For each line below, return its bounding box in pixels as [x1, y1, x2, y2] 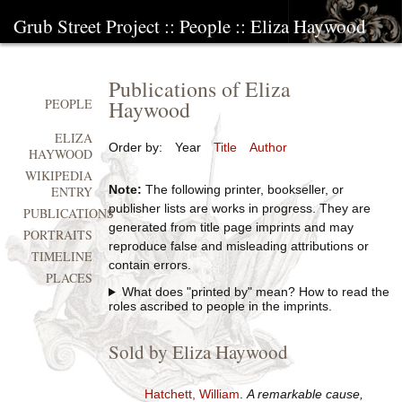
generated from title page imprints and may [108, 220, 354, 234]
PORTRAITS [23, 226, 93, 244]
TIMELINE [31, 248, 93, 266]
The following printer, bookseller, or [141, 182, 344, 197]
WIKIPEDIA [25, 167, 93, 185]
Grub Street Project [13, 13, 160, 39]
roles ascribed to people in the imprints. [108, 299, 332, 314]
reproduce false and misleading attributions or [108, 239, 369, 253]
